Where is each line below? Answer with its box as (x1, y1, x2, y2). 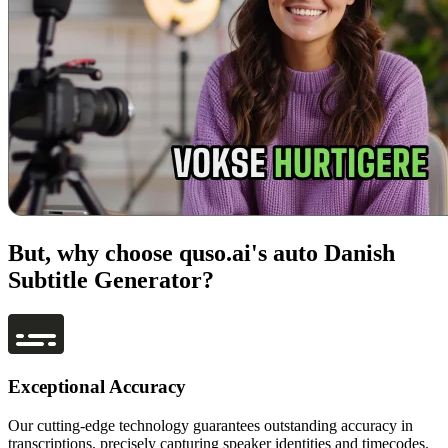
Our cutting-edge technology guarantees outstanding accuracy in (8, 417, 413, 435)
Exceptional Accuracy (8, 376, 186, 398)
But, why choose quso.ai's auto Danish (8, 239, 395, 266)
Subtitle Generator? (8, 266, 214, 293)
